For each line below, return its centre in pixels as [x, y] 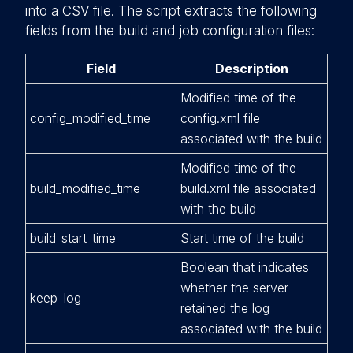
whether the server [234, 288]
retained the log [225, 308]
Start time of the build [242, 238]
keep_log [56, 298]
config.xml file [220, 118]
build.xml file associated [248, 188]
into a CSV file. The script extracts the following [171, 11]
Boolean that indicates [245, 267]
